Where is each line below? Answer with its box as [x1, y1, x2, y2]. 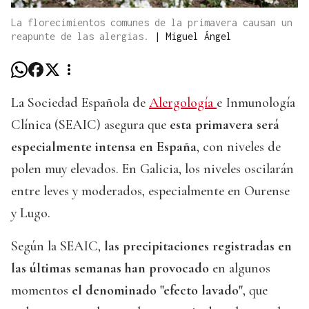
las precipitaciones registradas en [101, 238, 292, 255]
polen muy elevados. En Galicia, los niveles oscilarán [11, 161, 294, 178]
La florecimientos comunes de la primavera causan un [11, 17, 292, 29]
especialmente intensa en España [11, 139, 197, 156]
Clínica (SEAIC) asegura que [11, 117, 166, 134]
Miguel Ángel [166, 30, 232, 43]
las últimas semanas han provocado [11, 260, 212, 277]
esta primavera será [166, 117, 279, 134]
